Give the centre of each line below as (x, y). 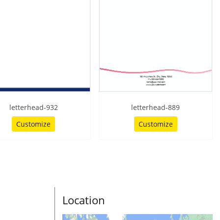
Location (84, 200)
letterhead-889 (156, 107)
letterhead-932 (33, 107)
